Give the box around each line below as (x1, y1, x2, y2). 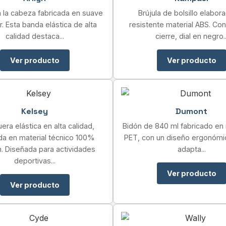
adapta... (177, 145, 206, 153)
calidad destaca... (5, 32, 64, 40)
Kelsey (21, 106, 48, 117)
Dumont (176, 106, 207, 117)
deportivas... (14, 156, 55, 165)
